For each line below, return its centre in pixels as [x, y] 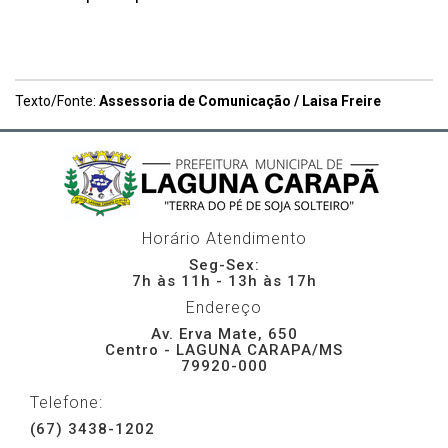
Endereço [224, 308]
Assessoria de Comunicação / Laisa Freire [240, 101]
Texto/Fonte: [57, 101]
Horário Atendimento [224, 239]
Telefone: [66, 403]
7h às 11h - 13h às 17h [224, 281]
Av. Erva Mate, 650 [224, 334]
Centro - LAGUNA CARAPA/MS [224, 350]
